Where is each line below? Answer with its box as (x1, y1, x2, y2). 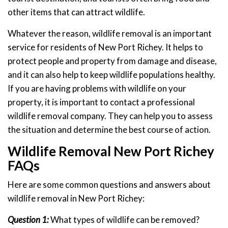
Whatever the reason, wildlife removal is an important (8, 28, 212, 39)
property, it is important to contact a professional (8, 97, 195, 108)
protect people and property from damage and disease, (8, 55, 217, 67)
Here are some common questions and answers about (8, 179, 211, 190)
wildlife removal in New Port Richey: (8, 193, 145, 204)
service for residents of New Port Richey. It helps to (8, 42, 203, 53)
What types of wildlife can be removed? (49, 214, 199, 225)
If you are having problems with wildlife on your (8, 83, 186, 94)
